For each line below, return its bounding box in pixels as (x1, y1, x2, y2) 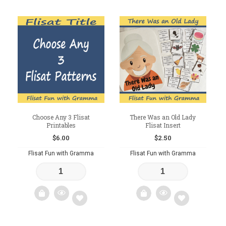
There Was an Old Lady (130, 113, 196, 122)
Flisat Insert (145, 121, 181, 130)
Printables (46, 121, 76, 130)
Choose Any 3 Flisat (32, 113, 90, 122)
